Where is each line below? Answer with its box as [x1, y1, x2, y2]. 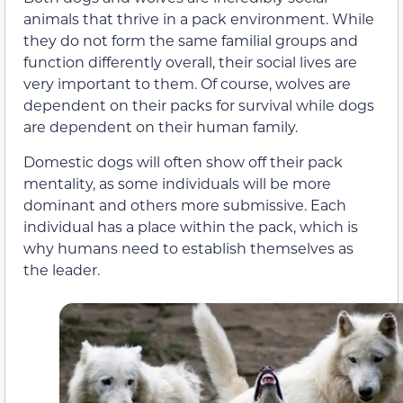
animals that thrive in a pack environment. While [23, 9, 374, 29]
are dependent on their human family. [23, 117, 298, 137]
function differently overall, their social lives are [23, 52, 357, 72]
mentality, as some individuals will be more [23, 173, 331, 193]
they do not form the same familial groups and [23, 31, 358, 50]
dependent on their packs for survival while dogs [23, 95, 374, 115]
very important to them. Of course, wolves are [23, 74, 351, 94]
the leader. [23, 259, 100, 279]
